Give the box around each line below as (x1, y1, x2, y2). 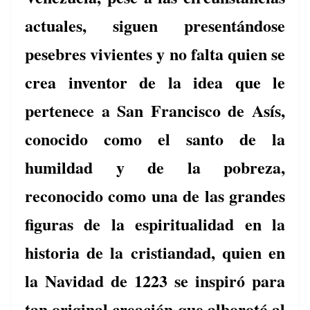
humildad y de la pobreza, (25, 155, 285, 180)
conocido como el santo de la (25, 127, 285, 152)
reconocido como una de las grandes (25, 183, 285, 208)
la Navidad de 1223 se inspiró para (25, 268, 285, 293)
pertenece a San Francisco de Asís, (25, 98, 285, 123)
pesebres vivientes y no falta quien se (25, 42, 285, 66)
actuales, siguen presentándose (25, 13, 285, 38)
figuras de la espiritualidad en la (25, 212, 285, 237)
